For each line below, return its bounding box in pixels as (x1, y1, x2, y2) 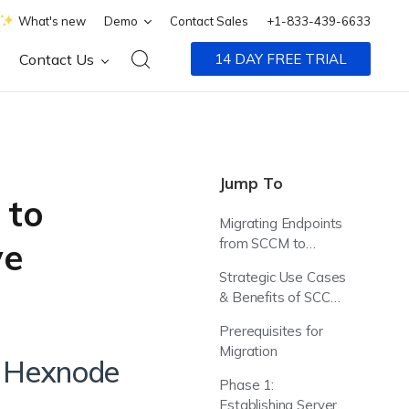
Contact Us (19, 50, 99, 68)
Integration (219, 309, 288, 326)
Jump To (219, 173, 284, 193)
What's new (18, 13, 87, 28)
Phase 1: (219, 376, 274, 393)
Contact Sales (170, 13, 249, 28)
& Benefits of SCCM (219, 288, 342, 306)
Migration (219, 342, 278, 360)
